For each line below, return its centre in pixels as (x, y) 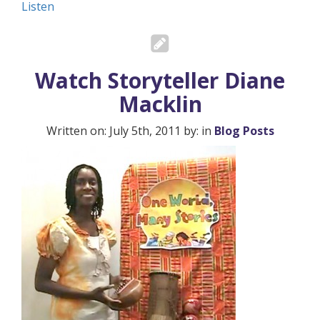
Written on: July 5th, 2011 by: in (130, 131)
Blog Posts (244, 131)
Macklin (160, 104)
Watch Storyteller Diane (160, 80)
